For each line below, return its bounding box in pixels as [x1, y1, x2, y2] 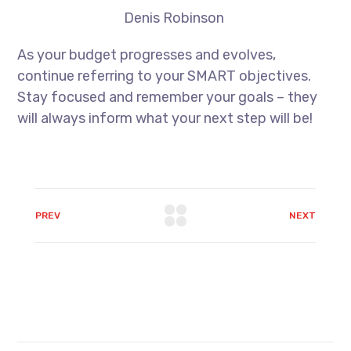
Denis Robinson [123, 9, 224, 27]
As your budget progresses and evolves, [17, 46, 277, 64]
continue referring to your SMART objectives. [17, 67, 312, 85]
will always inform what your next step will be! [17, 110, 313, 128]
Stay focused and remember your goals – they [17, 89, 318, 107]
